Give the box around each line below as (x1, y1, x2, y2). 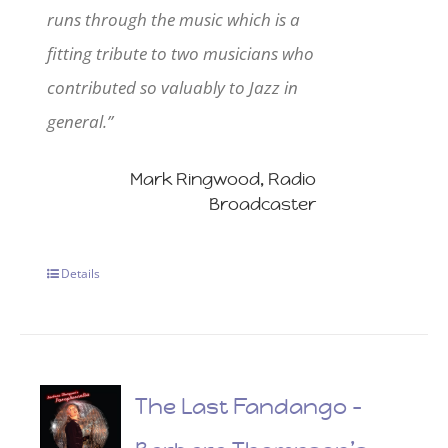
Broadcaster (208, 193, 316, 215)
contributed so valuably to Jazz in (47, 75, 299, 99)
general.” (47, 109, 114, 133)
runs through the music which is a (47, 7, 301, 31)
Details (61, 265, 101, 283)
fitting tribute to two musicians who (47, 41, 315, 65)
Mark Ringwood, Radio (129, 168, 316, 190)
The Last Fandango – (134, 392, 362, 420)
